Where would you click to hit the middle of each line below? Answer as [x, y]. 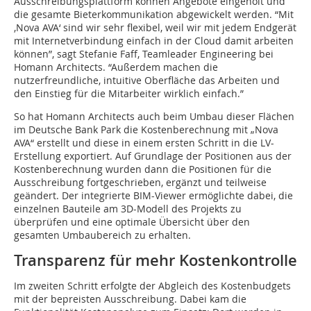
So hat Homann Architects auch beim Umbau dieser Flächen [154, 117]
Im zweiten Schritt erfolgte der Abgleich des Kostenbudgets [152, 286]
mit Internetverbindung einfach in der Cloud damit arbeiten [154, 41]
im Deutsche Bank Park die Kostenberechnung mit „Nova [146, 130]
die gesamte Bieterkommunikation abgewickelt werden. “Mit [154, 15]
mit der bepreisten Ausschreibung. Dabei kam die [130, 299]
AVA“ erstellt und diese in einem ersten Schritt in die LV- [144, 143]
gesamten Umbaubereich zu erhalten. [102, 235]
